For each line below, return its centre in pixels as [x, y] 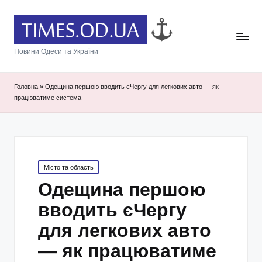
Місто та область [68, 167]
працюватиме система [48, 98]
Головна [26, 87]
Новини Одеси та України [56, 52]
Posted [48, 165]
